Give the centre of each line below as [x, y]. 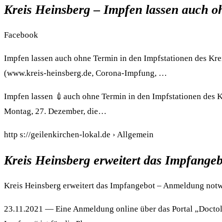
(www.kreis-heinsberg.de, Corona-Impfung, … [85, 73]
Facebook [21, 35]
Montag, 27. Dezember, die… [55, 111]
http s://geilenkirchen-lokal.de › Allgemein [79, 135]
